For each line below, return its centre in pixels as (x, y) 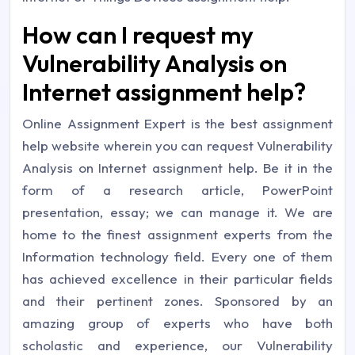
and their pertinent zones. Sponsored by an (177, 300)
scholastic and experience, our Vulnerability (177, 345)
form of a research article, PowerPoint (177, 189)
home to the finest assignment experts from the (177, 234)
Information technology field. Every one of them (177, 256)
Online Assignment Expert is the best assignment (177, 123)
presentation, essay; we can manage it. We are (177, 212)
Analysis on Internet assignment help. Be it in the (177, 167)
